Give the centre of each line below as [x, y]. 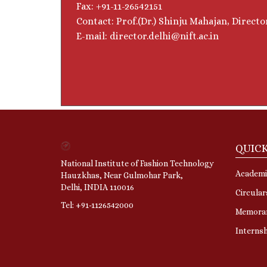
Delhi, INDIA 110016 [97, 187]
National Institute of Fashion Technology [137, 163]
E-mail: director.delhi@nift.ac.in [148, 36]
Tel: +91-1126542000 [97, 205]
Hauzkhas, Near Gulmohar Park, [122, 175]
